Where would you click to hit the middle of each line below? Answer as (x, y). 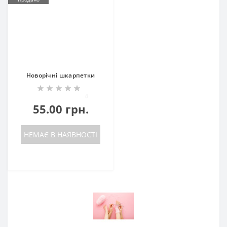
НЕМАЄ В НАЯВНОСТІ (61, 135)
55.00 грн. (61, 109)
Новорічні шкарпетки (61, 75)
